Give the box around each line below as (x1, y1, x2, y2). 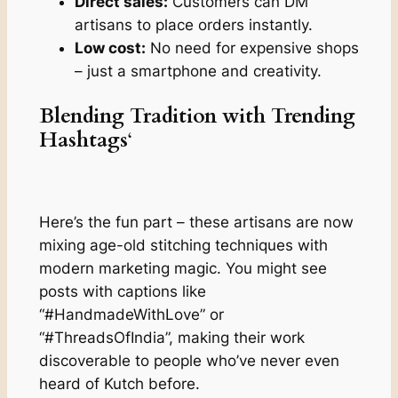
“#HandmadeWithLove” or (38, 305, 224, 323)
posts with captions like (38, 282, 206, 300)
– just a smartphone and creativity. (74, 62, 322, 81)
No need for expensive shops (145, 39, 359, 58)
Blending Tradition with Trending (38, 101, 355, 130)
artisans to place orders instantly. (74, 16, 313, 35)
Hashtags (38, 125, 128, 154)
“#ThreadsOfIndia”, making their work (38, 328, 305, 346)
